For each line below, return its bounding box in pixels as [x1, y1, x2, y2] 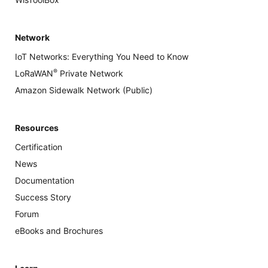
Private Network [57, 68, 123, 79]
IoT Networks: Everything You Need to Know [15, 51, 188, 62]
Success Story [15, 192, 71, 203]
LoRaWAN [15, 68, 53, 79]
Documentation [15, 175, 74, 186]
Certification [15, 142, 62, 153]
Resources [15, 123, 59, 133]
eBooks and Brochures [15, 226, 103, 236]
